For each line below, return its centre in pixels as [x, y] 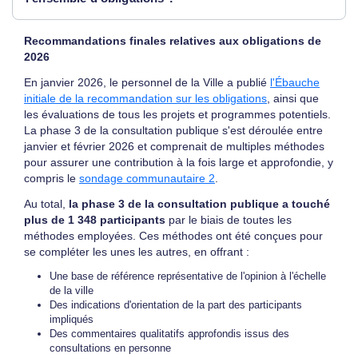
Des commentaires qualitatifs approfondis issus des [169, 334]
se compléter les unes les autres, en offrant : [137, 252]
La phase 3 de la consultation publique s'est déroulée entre [173, 130]
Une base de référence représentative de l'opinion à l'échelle [188, 276]
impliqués [72, 319]
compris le [52, 178]
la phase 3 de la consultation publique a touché [199, 204]
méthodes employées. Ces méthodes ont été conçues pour [173, 236]
